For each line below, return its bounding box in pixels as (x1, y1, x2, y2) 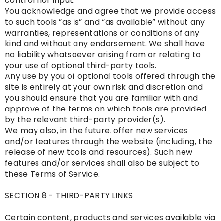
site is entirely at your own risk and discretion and (5, 81, 203, 93)
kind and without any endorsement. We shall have (5, 38, 205, 50)
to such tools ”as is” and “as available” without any (5, 16, 205, 28)
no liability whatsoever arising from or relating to (5, 49, 201, 61)
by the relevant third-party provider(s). (5, 114, 166, 126)
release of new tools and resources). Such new (5, 147, 193, 158)
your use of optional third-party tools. (5, 60, 157, 72)
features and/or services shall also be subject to (5, 157, 200, 169)
